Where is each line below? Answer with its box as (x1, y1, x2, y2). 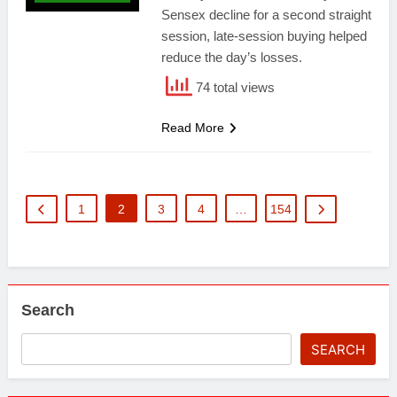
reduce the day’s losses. (160, 50, 302, 65)
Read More (160, 121, 224, 135)
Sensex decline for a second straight (160, 7, 371, 22)
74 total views (191, 80, 275, 96)
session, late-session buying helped (160, 28, 367, 43)
